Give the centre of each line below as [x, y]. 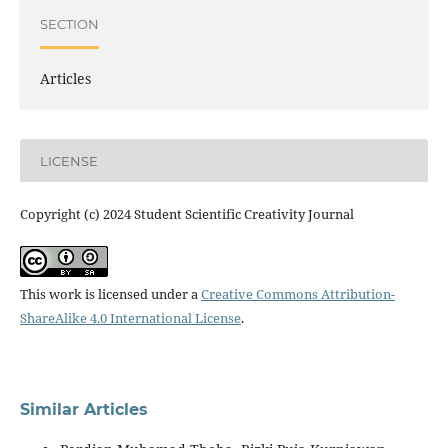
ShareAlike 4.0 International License [130, 318]
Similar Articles [83, 410]
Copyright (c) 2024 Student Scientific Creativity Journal [186, 214]
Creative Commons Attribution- [297, 294]
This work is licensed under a [110, 294]
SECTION [69, 24]
